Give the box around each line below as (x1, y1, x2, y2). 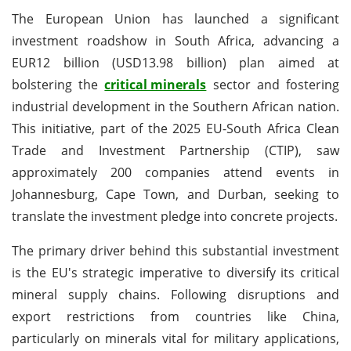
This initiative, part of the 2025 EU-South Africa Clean (12, 119, 339, 137)
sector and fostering (206, 75, 340, 93)
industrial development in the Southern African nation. (12, 97, 339, 115)
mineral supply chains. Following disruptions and (12, 285, 339, 303)
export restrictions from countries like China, (12, 307, 339, 325)
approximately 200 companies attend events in (12, 163, 339, 181)
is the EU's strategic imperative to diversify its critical (12, 263, 339, 281)
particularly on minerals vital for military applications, (12, 329, 339, 347)
